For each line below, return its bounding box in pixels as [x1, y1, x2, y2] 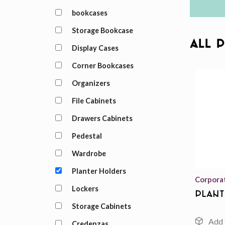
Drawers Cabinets [71, 114, 133, 123]
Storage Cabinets [71, 202, 131, 210]
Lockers [71, 184, 98, 193]
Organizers [71, 79, 110, 87]
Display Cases [71, 44, 119, 52]
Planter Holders [71, 167, 126, 175]
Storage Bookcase [71, 26, 133, 35]
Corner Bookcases [71, 61, 134, 70]
